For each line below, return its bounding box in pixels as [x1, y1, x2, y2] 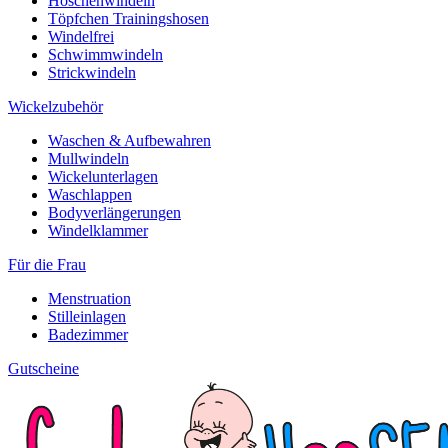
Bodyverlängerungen [48, 204, 181, 222]
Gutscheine [8, 360, 79, 378]
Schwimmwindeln [48, 46, 163, 64]
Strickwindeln [48, 64, 136, 82]
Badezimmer [48, 326, 128, 344]
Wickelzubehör [8, 98, 103, 116]
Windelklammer [48, 222, 148, 240]
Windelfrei [48, 28, 114, 46]
